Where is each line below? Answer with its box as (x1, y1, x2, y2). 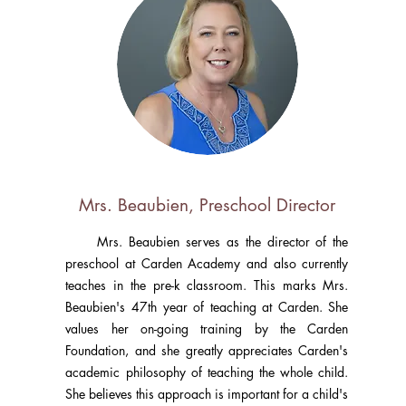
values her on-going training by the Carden (65, 320, 349, 337)
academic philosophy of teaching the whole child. (65, 363, 349, 381)
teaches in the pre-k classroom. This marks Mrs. (65, 276, 349, 294)
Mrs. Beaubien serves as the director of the (65, 233, 349, 250)
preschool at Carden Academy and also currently (65, 255, 349, 272)
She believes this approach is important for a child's (65, 385, 349, 402)
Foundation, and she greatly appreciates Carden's (65, 342, 349, 359)
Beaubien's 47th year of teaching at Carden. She (65, 298, 349, 315)
